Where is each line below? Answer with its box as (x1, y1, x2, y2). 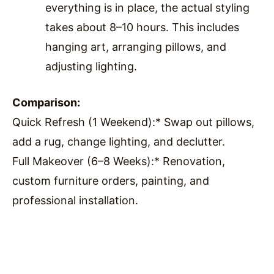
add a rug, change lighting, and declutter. (12, 135, 225, 148)
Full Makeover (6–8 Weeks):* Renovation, (12, 154, 225, 168)
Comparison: (12, 95, 80, 109)
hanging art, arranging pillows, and (45, 40, 226, 53)
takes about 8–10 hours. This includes (45, 20, 239, 34)
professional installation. (12, 193, 138, 207)
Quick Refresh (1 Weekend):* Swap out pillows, (12, 115, 254, 128)
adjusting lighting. (45, 59, 137, 73)
